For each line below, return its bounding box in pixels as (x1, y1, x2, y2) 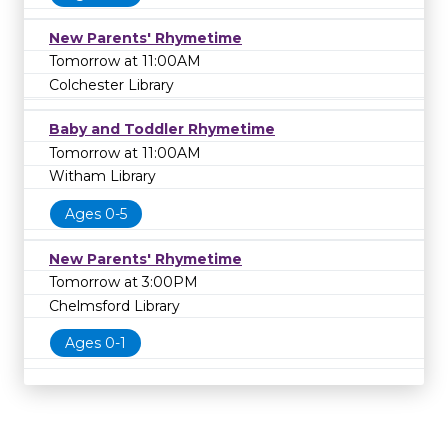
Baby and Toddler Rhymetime (49, 120, 275, 139)
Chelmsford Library (49, 296, 180, 315)
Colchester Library (49, 75, 174, 94)
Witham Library (49, 167, 156, 186)
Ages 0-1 (65, 334, 126, 353)
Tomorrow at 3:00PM (49, 273, 198, 292)
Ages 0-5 (65, 204, 127, 223)
